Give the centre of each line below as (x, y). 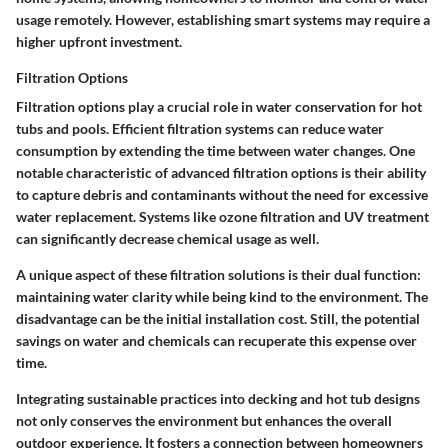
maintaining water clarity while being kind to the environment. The (222, 296)
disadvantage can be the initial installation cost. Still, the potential (218, 318)
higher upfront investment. (99, 41)
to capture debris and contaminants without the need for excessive (222, 194)
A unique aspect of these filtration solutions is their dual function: (218, 274)
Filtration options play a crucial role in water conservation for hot (219, 106)
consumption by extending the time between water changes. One (215, 150)
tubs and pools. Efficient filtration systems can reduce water (200, 128)
